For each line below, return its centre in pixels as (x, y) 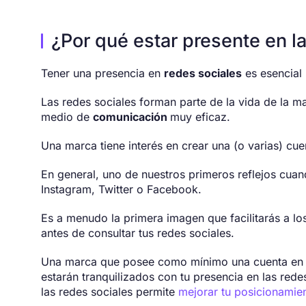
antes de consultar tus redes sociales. (138, 233)
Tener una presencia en (102, 73)
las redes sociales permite (110, 292)
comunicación (131, 117)
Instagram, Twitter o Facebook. (121, 190)
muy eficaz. (200, 117)
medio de (67, 117)
